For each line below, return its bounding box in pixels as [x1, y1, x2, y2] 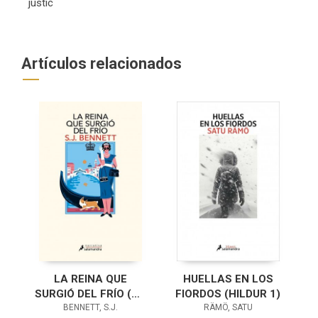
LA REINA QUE [53, 273, 127, 286]
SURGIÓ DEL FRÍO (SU [35, 287, 146, 301]
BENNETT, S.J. [62, 302, 118, 313]
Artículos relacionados [21, 55, 182, 73]
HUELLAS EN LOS [182, 273, 273, 286]
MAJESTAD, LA [51, 302, 129, 316]
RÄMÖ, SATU [203, 302, 253, 313]
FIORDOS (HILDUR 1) [175, 287, 280, 301]
